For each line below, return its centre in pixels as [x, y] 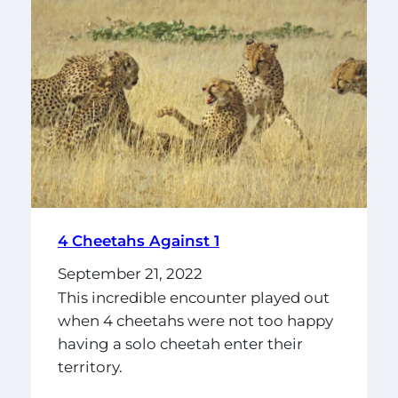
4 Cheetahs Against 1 [138, 240]
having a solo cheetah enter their [180, 344]
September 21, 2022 [130, 273]
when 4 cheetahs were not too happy [195, 321]
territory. [90, 367]
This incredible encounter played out [193, 298]
